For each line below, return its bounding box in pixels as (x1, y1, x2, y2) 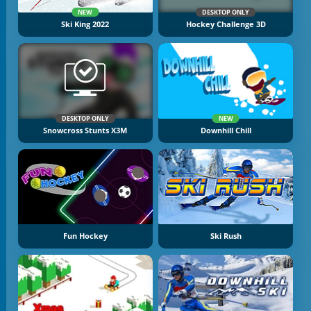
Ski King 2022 (61, 19, 110, 30)
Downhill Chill (200, 125, 251, 135)
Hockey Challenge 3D (185, 19, 266, 30)
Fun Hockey (62, 231, 108, 242)
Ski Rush (210, 231, 242, 242)
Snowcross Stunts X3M (43, 125, 128, 135)
